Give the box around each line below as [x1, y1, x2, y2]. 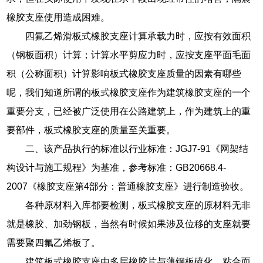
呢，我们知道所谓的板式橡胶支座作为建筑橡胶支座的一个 [6, 87, 251, 97]
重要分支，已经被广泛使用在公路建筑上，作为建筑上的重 [6, 106, 251, 116]
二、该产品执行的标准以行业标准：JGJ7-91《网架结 [25, 143, 249, 154]
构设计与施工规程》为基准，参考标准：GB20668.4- [6, 162, 227, 173]
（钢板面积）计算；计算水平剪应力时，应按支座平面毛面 [6, 49, 251, 60]
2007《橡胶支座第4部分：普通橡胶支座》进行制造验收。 [6, 181, 249, 191]
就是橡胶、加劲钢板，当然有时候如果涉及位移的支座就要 [6, 218, 251, 229]
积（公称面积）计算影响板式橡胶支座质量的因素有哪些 [6, 68, 242, 79]
